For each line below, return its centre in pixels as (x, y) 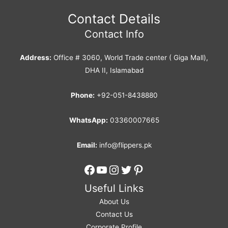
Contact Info (114, 34)
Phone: (82, 95)
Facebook (111, 169)
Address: (36, 58)
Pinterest (158, 169)
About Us (114, 202)
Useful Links (114, 188)
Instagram (137, 169)
